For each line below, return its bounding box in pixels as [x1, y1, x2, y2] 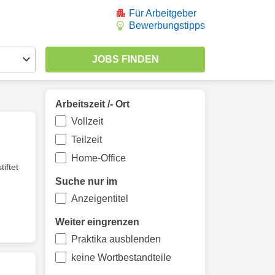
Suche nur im [55, 176, 117, 187]
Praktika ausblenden [71, 234, 161, 244]
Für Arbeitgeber [129, 8, 196, 18]
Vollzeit [71, 116, 103, 126]
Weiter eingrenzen [55, 217, 139, 227]
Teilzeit [71, 134, 102, 145]
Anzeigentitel [71, 193, 128, 204]
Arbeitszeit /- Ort [55, 99, 130, 109]
